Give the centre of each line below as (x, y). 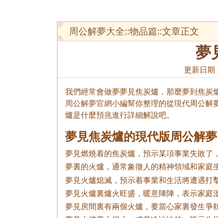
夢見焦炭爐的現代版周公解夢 (141, 137)
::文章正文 (178, 31)
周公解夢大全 (97, 31)
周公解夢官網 (89, 103)
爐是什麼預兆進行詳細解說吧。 (120, 115)
